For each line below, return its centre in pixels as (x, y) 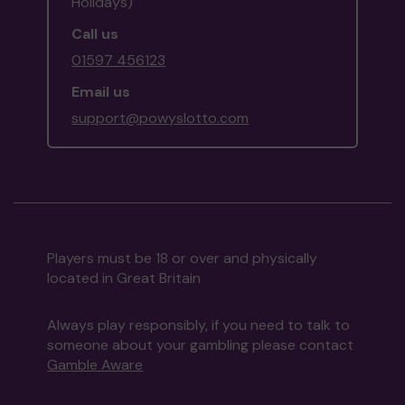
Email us (101, 92)
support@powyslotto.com (160, 118)
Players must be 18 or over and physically (183, 259)
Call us (95, 34)
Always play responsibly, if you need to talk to (199, 325)
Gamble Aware (95, 365)
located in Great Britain (124, 278)
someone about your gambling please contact (201, 345)
